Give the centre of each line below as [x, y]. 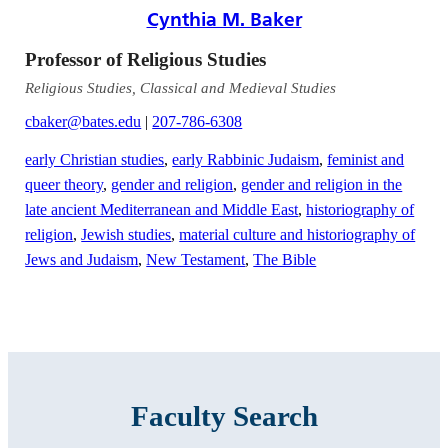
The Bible [285, 259]
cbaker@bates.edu [83, 121]
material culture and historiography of [297, 234]
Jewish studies [126, 234]
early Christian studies [95, 159]
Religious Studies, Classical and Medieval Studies [181, 87]
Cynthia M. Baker [224, 18]
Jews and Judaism [82, 259]
